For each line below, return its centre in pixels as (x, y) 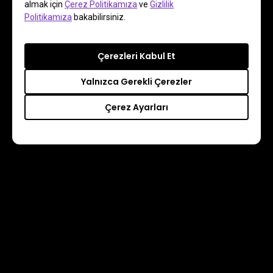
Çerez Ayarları (136, 107)
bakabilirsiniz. (99, 17)
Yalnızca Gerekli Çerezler (136, 82)
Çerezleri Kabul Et (136, 56)
